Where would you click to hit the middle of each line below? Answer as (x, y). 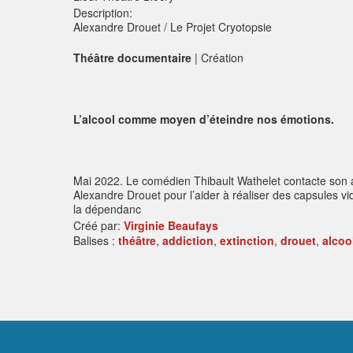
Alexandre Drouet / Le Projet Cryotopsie (173, 27)
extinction (247, 240)
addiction (188, 240)
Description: (103, 13)
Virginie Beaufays (171, 225)
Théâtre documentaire (133, 58)
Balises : (96, 240)
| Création (218, 58)
